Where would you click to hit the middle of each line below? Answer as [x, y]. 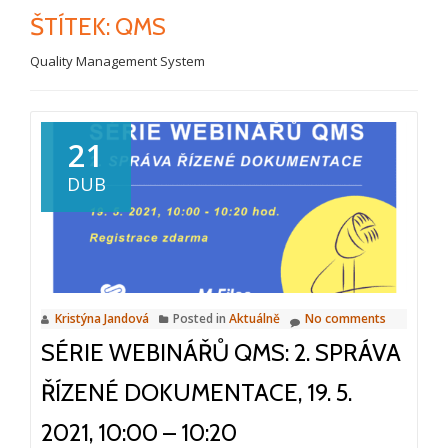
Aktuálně [254, 318]
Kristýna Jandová [102, 318]
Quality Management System [117, 61]
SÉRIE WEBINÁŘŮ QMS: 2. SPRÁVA [221, 352]
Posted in [201, 318]
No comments [345, 318]
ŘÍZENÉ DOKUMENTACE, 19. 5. [196, 392]
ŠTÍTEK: [72, 26]
